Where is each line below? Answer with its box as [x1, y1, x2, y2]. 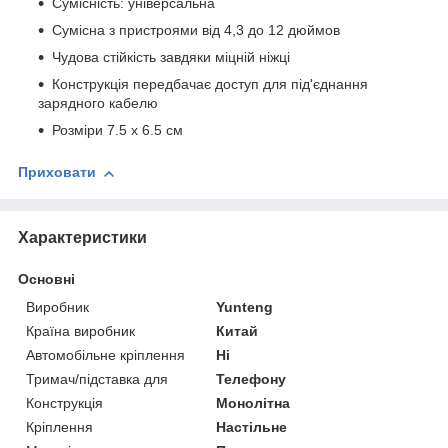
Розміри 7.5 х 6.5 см [52, 122, 183, 139]
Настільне [216, 418, 288, 435]
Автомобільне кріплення [26, 346, 185, 363]
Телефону [216, 370, 287, 387]
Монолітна [216, 394, 291, 411]
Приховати [18, 164, 96, 181]
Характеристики [18, 228, 147, 246]
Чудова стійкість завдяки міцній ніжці [52, 49, 290, 66]
